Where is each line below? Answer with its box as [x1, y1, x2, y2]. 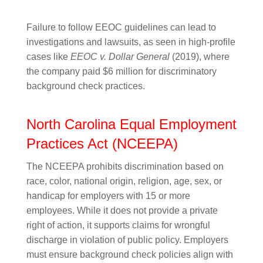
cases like [26, 52, 70, 62]
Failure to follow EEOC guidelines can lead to [26, 22, 216, 32]
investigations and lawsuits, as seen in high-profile [26, 37, 235, 47]
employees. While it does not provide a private [26, 205, 218, 215]
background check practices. [26, 81, 145, 91]
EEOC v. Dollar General [70, 52, 170, 62]
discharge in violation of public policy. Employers [26, 235, 228, 245]
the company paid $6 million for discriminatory [26, 66, 217, 76]
